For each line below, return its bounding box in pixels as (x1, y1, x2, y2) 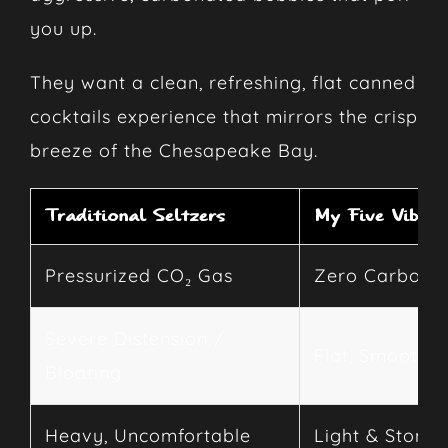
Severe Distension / (44, 326, 224, 350)
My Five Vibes (313, 206, 437, 226)
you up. (29, 16, 97, 40)
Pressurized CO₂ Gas (44, 263, 233, 287)
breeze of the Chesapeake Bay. (29, 138, 318, 162)
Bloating (44, 360, 122, 384)
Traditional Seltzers (44, 206, 225, 226)
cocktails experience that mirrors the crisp (29, 104, 418, 128)
